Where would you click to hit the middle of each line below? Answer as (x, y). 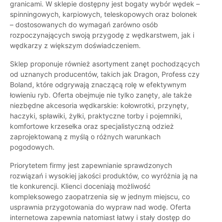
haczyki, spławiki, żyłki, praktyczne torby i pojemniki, (96, 116)
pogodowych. (32, 147)
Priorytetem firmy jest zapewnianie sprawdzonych (91, 166)
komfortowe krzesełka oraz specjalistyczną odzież (92, 126)
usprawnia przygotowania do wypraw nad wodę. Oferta (100, 207)
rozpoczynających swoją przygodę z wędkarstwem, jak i (102, 35)
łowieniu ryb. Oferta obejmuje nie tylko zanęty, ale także (101, 95)
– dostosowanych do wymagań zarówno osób (84, 25)
